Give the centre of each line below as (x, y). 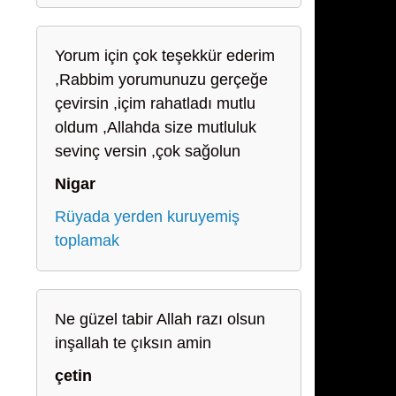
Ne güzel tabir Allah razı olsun (160, 319)
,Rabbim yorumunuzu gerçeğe (161, 80)
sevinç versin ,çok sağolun (148, 151)
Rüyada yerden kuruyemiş (147, 217)
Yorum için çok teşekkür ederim (165, 56)
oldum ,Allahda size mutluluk (156, 127)
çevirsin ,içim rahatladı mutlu (155, 103)
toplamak (87, 240)
